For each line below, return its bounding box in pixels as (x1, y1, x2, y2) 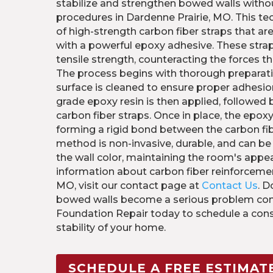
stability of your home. (56, 222, 166, 234)
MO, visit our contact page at (56, 180, 202, 192)
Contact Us (202, 180, 258, 192)
